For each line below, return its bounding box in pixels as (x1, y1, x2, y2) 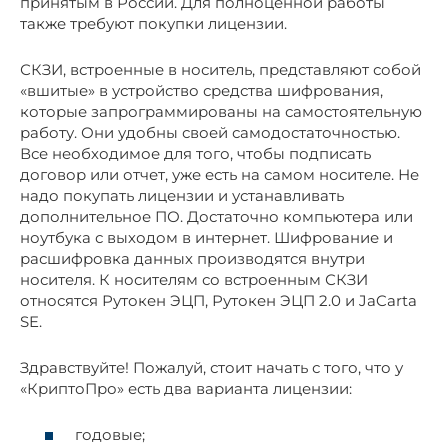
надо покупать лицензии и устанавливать (20, 185, 344, 205)
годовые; (75, 425, 145, 445)
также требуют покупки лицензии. (20, 13, 287, 33)
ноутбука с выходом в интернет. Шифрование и (20, 227, 393, 247)
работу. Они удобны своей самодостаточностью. (20, 122, 400, 142)
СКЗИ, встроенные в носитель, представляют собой (20, 59, 421, 79)
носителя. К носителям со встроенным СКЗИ (20, 269, 368, 289)
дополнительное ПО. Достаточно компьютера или (20, 206, 413, 226)
